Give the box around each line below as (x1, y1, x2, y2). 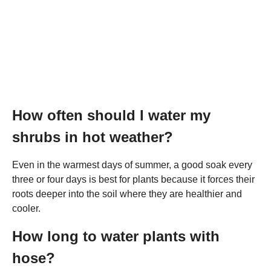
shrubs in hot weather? (12, 128, 173, 145)
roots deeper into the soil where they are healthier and (12, 188, 242, 199)
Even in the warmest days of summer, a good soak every (12, 159, 252, 170)
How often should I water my (12, 106, 211, 123)
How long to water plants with (12, 227, 220, 244)
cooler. (12, 203, 41, 214)
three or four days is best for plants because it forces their (12, 174, 255, 184)
